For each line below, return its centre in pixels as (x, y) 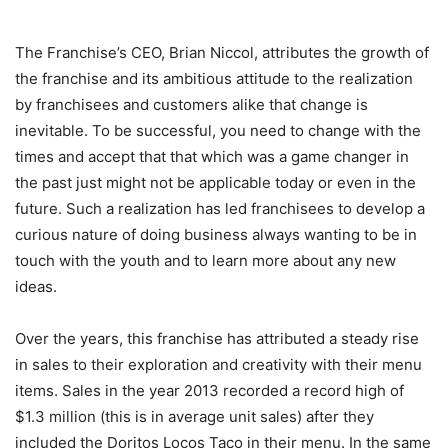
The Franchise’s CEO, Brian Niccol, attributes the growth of (222, 52)
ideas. (36, 286)
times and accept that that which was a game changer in (212, 156)
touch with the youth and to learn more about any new (205, 260)
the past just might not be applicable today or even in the (215, 182)
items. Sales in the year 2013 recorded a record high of (209, 390)
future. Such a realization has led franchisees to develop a (220, 208)
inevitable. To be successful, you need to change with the (218, 130)
